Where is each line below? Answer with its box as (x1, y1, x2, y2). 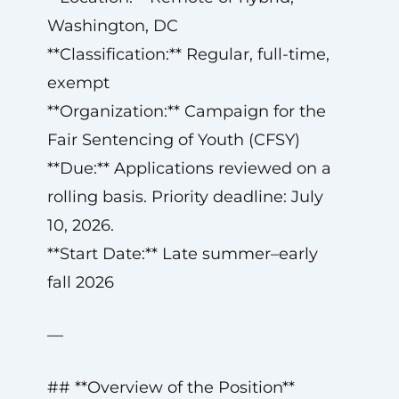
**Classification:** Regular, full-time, (46, 45, 330, 64)
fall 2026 (46, 273, 114, 292)
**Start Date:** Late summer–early (46, 244, 318, 264)
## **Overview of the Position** (46, 378, 295, 397)
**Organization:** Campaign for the (46, 102, 326, 121)
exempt (46, 73, 110, 93)
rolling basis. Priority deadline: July (46, 187, 323, 207)
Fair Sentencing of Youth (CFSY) (46, 130, 300, 150)
